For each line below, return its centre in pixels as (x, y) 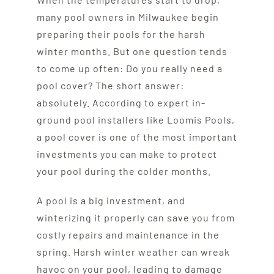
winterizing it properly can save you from (135, 217)
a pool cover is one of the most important (137, 136)
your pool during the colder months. (124, 171)
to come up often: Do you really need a (129, 68)
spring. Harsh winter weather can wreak (133, 251)
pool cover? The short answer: (110, 85)
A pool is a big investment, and (111, 200)
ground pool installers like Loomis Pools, (135, 119)
